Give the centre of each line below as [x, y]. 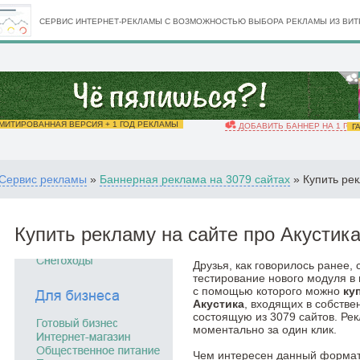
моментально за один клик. [265, 330]
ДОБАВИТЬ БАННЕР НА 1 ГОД [297, 126]
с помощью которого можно [268, 291]
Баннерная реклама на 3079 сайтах [195, 179]
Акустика [219, 304]
